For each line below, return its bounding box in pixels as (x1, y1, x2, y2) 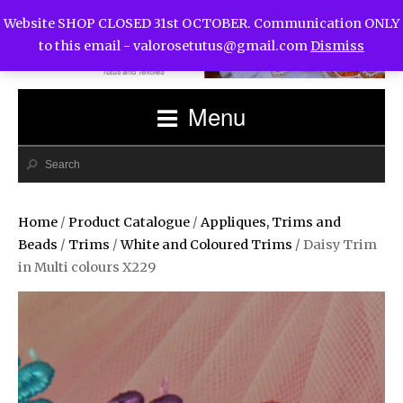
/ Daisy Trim (292, 236, 377, 253)
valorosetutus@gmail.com (133, 38, 308, 55)
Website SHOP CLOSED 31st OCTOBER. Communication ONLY (3, 15, 400, 32)
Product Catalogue (68, 213, 190, 230)
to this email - (39, 38, 133, 55)
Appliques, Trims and (201, 213, 341, 230)
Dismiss (310, 38, 364, 55)
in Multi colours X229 (18, 258, 156, 275)
